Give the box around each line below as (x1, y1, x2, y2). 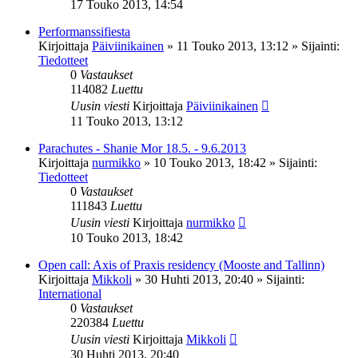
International (38, 286, 101, 300)
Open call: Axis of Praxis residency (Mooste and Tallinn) (38, 257, 324, 272)
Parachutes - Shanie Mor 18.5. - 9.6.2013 (38, 141, 246, 155)
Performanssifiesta (38, 24, 130, 38)
